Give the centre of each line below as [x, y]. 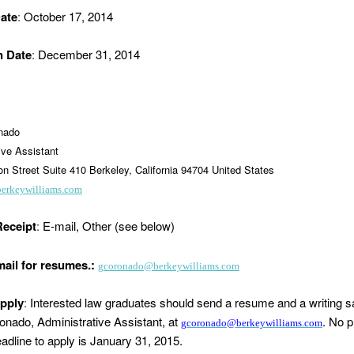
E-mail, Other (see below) [108, 226]
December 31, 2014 [88, 55]
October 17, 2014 [68, 16]
